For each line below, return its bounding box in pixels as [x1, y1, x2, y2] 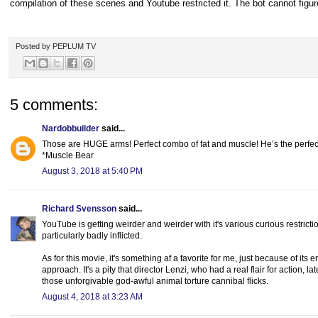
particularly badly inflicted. [42, 231, 142, 241]
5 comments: [10, 96, 98, 114]
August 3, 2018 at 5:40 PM [42, 166, 143, 177]
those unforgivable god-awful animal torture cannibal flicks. [42, 276, 268, 287]
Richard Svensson [42, 204, 116, 214]
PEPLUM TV [53, 41, 96, 50]
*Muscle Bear [42, 150, 94, 161]
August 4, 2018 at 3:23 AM [42, 292, 143, 302]
